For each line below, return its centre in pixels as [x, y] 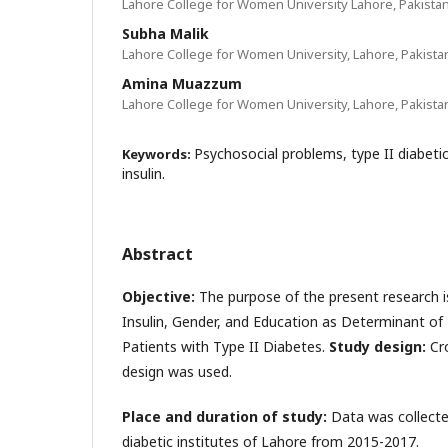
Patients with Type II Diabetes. [225, 346]
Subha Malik [165, 33]
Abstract [157, 253]
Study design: [379, 346]
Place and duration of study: [224, 416]
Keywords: [158, 153]
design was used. [177, 371]
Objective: [158, 296]
